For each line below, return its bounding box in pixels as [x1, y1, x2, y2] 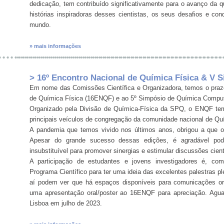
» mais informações [29, 43, 81, 49]
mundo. [29, 21, 51, 29]
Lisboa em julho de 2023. [29, 199, 102, 207]
